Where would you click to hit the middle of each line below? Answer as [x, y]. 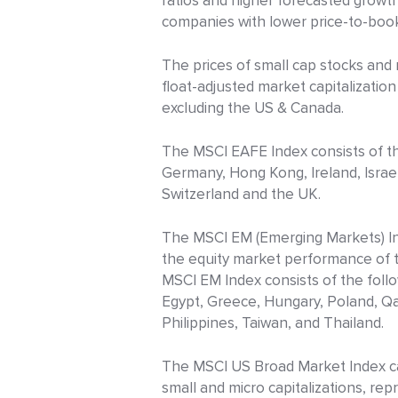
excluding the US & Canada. [253, 108]
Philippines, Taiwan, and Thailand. [273, 323]
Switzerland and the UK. [241, 195]
